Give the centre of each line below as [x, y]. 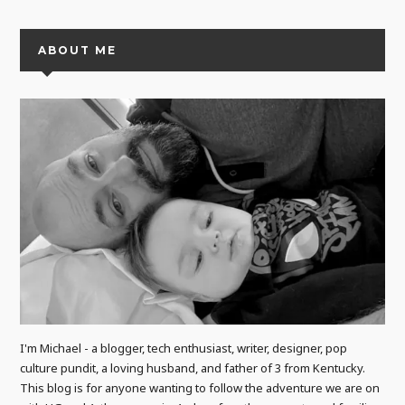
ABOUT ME [78, 50]
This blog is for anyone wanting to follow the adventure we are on [200, 388]
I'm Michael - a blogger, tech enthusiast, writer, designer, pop [184, 348]
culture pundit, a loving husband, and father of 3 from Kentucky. [193, 368]
